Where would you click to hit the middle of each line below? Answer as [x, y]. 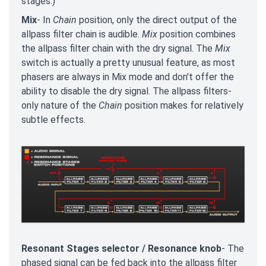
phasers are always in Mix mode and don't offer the [128, 77]
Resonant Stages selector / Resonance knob [121, 248]
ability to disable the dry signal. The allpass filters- [126, 91]
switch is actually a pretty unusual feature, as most [128, 62]
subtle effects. [53, 119]
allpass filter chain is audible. [82, 34]
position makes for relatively [183, 105]
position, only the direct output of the [157, 20]
